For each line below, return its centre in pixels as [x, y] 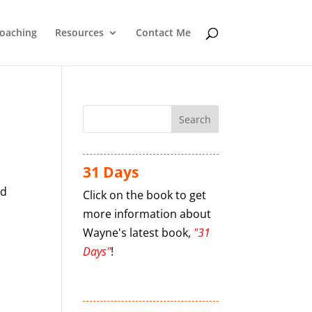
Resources [79, 32]
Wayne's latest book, [139, 233]
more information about [147, 214]
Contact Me [163, 32]
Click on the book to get [145, 195]
